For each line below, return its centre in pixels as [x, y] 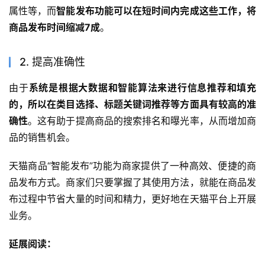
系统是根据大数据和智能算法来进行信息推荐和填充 [142, 88]
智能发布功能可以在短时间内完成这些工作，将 [156, 11]
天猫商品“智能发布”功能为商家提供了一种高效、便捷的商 [132, 166]
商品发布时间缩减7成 [54, 28]
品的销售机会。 [42, 138]
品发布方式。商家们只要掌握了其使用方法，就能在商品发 [132, 182]
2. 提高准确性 [52, 62]
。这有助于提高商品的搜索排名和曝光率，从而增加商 [142, 121]
